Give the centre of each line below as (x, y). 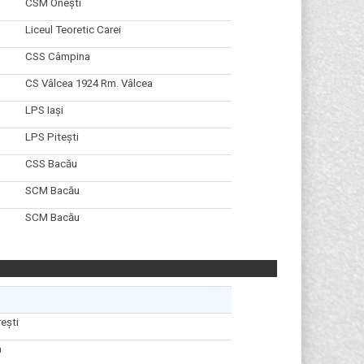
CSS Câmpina (57, 56)
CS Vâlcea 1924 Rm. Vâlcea (89, 83)
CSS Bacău (51, 163)
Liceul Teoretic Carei (73, 29)
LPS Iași (44, 110)
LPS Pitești (52, 136)
